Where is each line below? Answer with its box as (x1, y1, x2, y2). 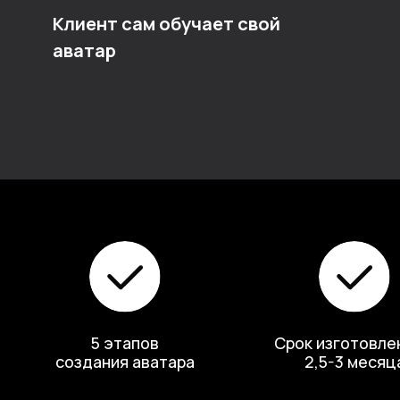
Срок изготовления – (245, 168, 389, 187)
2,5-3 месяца (271, 185, 362, 204)
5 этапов (81, 168, 142, 187)
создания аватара (49, 185, 174, 204)
